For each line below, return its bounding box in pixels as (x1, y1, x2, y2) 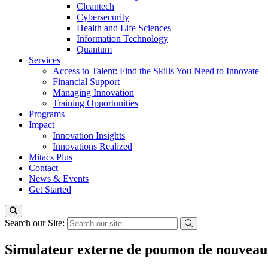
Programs (29, 109, 65, 119)
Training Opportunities (53, 98, 138, 108)
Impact (29, 120, 54, 130)
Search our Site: (5, 218, 67, 228)
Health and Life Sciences (77, 23, 171, 33)
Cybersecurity (77, 12, 129, 22)
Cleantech (77, 1, 114, 11)
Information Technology (77, 33, 168, 44)
